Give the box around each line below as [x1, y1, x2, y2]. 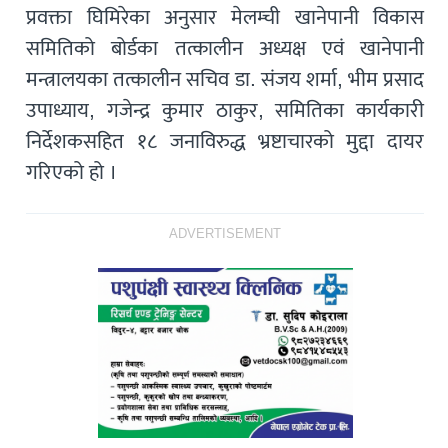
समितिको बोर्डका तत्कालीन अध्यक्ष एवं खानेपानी [26, 30, 425, 66]
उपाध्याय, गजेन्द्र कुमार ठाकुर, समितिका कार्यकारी [26, 92, 425, 128]
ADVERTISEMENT [169, 222, 282, 245]
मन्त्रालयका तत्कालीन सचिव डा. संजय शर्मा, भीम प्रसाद [26, 61, 425, 97]
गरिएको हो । [26, 154, 118, 190]
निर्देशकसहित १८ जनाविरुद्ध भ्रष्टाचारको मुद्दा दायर [26, 123, 425, 159]
